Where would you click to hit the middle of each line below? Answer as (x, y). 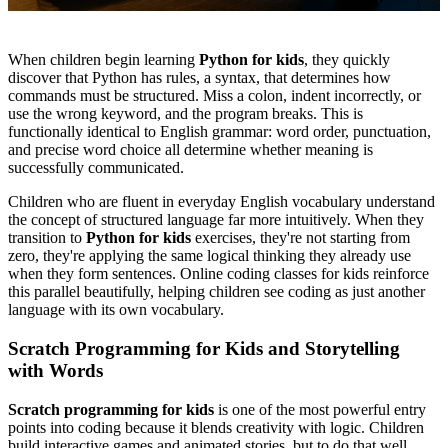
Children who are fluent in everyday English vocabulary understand (221, 202)
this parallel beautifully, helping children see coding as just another (216, 292)
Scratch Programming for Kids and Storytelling (204, 349)
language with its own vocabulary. (116, 310)
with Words (55, 371)
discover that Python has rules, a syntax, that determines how (199, 78)
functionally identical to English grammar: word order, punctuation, (219, 132)
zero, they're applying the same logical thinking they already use (209, 256)
